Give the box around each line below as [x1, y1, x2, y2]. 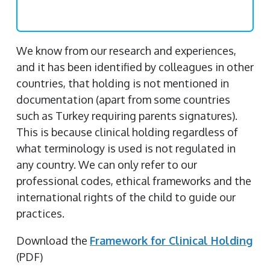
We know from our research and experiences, [16, 44, 236, 57]
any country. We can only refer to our [16, 158, 197, 171]
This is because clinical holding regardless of [16, 125, 238, 139]
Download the [16, 234, 90, 247]
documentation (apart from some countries [16, 93, 230, 106]
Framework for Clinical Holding [90, 234, 253, 247]
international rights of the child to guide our [16, 190, 236, 204]
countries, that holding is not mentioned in [16, 77, 229, 90]
